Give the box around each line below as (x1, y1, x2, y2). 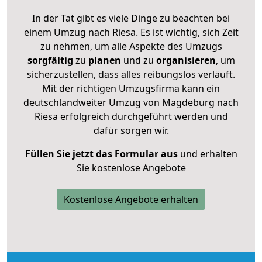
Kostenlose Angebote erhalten (64, 192, 198, 206)
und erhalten (177, 147, 237, 160)
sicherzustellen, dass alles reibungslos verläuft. (27, 67, 235, 81)
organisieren (153, 53, 216, 67)
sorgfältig (27, 53, 73, 67)
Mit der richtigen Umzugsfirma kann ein (42, 81, 220, 95)
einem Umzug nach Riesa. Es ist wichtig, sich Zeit (23, 25, 239, 39)
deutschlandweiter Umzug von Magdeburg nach (23, 95, 239, 109)
